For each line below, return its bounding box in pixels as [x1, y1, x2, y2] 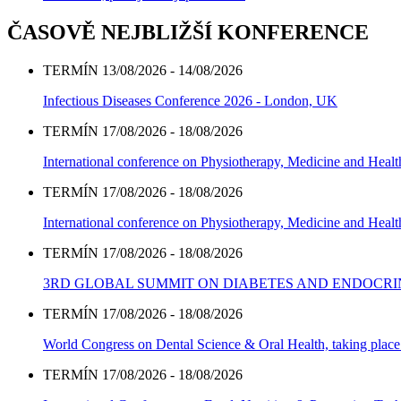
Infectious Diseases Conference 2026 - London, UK [43, 93, 337, 109]
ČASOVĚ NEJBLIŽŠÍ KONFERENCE [7, 21, 369, 45]
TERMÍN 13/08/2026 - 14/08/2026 [43, 63, 243, 79]
